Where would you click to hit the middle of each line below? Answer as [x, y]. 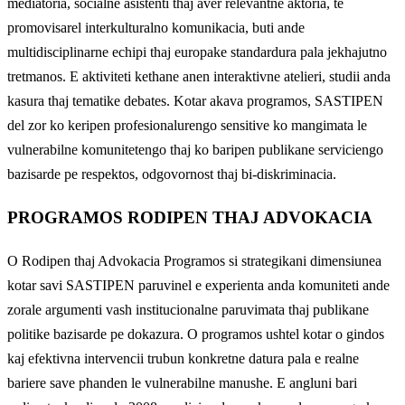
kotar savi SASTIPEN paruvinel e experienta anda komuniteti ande [198, 285]
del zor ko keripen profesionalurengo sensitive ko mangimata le [187, 126]
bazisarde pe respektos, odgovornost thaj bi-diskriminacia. [172, 174]
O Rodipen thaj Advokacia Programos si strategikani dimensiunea [194, 260]
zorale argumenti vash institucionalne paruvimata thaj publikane [188, 309]
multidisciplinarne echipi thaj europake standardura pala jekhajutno [197, 52]
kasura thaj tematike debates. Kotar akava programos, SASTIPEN [195, 101]
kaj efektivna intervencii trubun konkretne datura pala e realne [183, 358]
